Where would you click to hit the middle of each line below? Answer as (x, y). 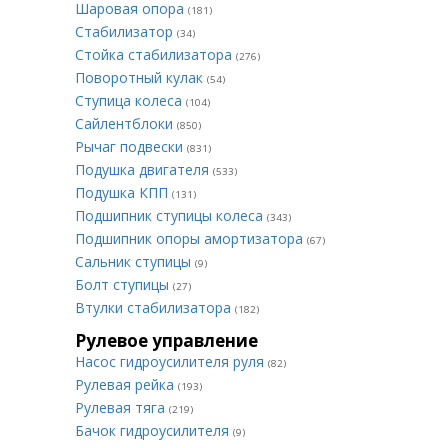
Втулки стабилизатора (155, 307)
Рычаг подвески (131, 146)
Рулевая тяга (122, 407)
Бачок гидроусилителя (154, 430)
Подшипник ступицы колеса (171, 215)
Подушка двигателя (144, 169)
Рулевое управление (166, 340)
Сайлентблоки (126, 123)
